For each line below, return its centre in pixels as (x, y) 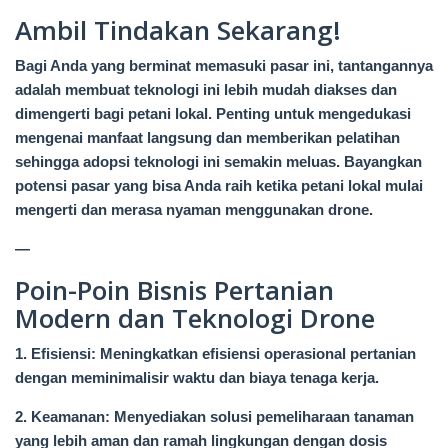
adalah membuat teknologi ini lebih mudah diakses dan (206, 89)
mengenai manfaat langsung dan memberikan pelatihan (207, 137)
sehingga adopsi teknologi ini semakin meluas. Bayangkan (218, 161)
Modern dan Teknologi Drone (195, 317)
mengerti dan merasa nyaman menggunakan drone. (194, 209)
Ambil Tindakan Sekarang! (178, 29)
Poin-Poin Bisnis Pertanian (174, 289)
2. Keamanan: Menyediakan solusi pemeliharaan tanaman (214, 416)
